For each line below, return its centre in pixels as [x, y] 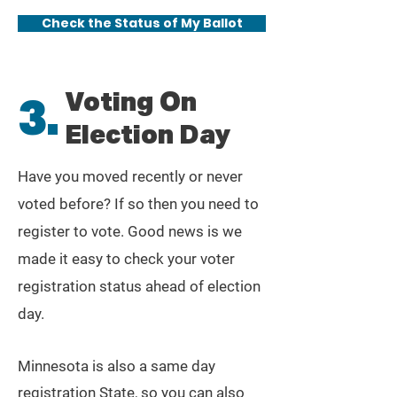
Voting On [131, 101]
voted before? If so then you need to [138, 204]
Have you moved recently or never [130, 176]
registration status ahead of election [139, 286]
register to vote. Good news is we [130, 231]
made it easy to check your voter [126, 259]
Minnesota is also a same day [117, 366]
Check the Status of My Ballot [142, 23]
